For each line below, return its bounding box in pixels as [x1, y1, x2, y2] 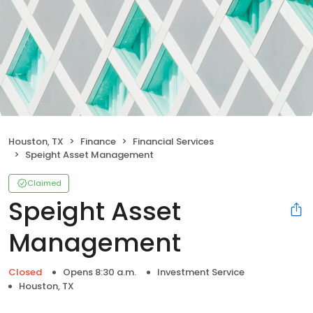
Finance [80, 134, 116, 148]
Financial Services [133, 134, 214, 148]
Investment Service [157, 265, 245, 279]
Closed [8, 265, 42, 279]
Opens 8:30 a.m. [63, 265, 136, 279]
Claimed [27, 177, 61, 189]
